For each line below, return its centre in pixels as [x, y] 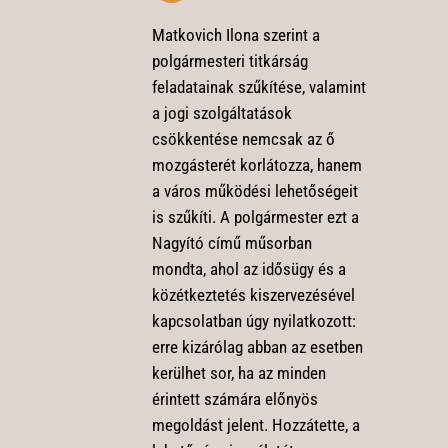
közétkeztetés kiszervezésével [253, 294]
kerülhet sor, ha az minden [238, 372]
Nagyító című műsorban [231, 242]
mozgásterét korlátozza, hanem [256, 164]
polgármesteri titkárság [229, 60]
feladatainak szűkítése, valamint [258, 86]
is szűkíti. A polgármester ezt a [255, 216]
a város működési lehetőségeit [254, 190]
